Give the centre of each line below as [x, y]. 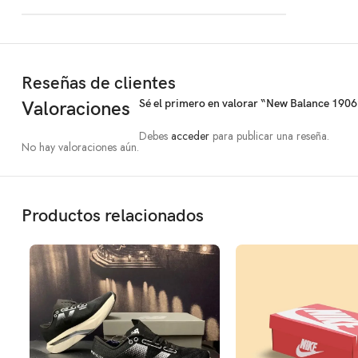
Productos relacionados [113, 217]
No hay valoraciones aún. [80, 147]
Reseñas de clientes [99, 84]
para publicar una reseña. [269, 136]
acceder [190, 136]
